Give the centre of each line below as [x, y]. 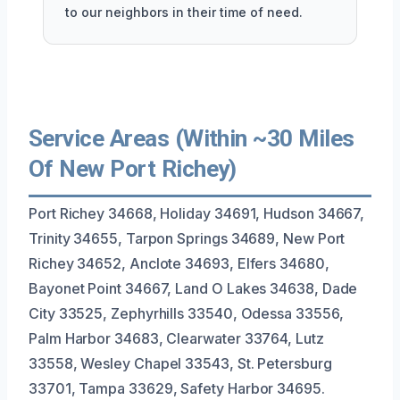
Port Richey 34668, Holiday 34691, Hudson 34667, [197, 213]
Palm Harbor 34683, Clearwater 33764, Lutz [176, 338]
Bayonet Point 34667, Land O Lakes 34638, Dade [193, 288]
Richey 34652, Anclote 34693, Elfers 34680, [179, 263]
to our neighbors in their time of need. [184, 12]
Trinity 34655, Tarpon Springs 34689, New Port [187, 238]
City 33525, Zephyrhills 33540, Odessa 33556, [186, 313]
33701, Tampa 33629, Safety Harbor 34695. [177, 388]
